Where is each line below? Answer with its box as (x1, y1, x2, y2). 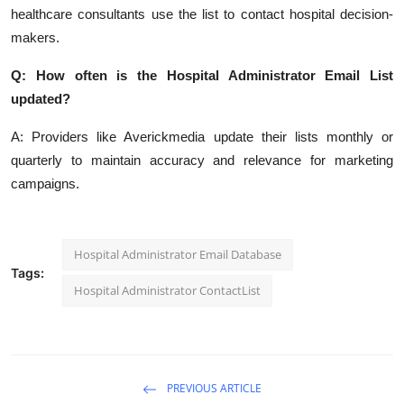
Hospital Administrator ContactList (74, 281, 261, 298)
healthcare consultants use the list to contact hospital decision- (11, 5, 393, 22)
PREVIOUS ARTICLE (164, 380, 262, 396)
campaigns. (11, 175, 79, 191)
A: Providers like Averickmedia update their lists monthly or (11, 128, 393, 144)
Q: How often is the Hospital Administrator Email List (11, 67, 393, 83)
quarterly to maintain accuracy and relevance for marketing (11, 151, 393, 168)
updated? (11, 90, 70, 106)
